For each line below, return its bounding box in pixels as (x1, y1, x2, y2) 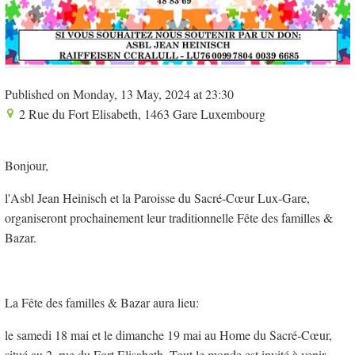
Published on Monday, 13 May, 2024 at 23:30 (5, 85, 234, 102)
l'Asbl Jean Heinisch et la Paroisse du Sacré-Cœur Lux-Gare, (5, 189, 310, 206)
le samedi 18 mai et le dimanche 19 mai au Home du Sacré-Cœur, (5, 326, 332, 343)
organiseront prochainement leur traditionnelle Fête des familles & (5, 208, 333, 226)
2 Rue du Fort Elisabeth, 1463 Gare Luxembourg (16, 105, 265, 122)
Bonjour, (5, 156, 48, 174)
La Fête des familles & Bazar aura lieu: (5, 293, 199, 311)
